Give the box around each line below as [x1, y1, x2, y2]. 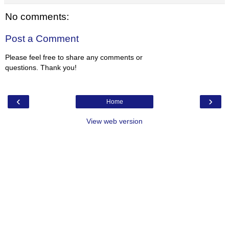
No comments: [5, 11, 69, 22]
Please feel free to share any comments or [5, 53, 143, 61]
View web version [86, 117, 143, 126]
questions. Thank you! [5, 63, 77, 72]
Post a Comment [5, 33, 79, 44]
